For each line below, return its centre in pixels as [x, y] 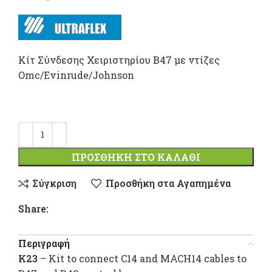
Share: [33, 208]
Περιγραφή [44, 243]
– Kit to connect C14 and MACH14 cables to [142, 258]
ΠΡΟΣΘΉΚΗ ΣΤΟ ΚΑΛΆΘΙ [136, 157]
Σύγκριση [55, 183]
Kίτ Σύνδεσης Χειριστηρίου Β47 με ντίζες [119, 59]
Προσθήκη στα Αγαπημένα [168, 183]
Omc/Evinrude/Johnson [76, 75]
